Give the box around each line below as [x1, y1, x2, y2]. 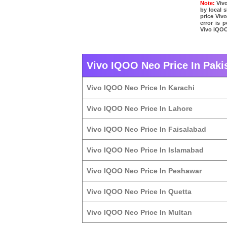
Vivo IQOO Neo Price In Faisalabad [87, 125, 206, 134]
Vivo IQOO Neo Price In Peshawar [87, 167, 202, 175]
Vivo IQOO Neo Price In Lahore [87, 104, 193, 113]
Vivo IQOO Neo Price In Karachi [87, 84, 195, 92]
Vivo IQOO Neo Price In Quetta [87, 187, 192, 196]
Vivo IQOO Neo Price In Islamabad [87, 146, 204, 155]
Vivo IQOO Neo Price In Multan [87, 208, 192, 217]
